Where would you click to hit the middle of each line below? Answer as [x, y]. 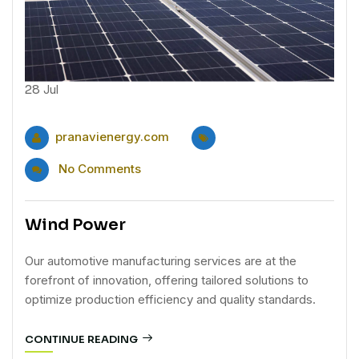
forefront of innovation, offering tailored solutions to [167, 280]
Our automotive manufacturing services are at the [161, 261]
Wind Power [75, 225]
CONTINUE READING [81, 340]
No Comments [100, 168]
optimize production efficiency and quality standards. [170, 300]
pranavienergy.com [112, 136]
